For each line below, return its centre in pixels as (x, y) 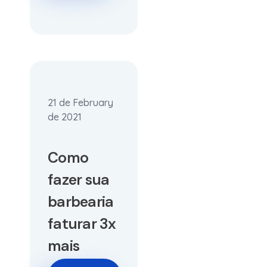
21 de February (80, 103)
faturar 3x (82, 224)
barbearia (81, 202)
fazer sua (79, 180)
